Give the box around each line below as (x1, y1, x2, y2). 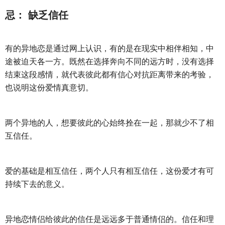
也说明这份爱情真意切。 (5, 83, 93, 92)
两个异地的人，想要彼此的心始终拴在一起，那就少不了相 (5, 118, 214, 127)
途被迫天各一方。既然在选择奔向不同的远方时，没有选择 (5, 57, 214, 66)
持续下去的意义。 (5, 179, 69, 188)
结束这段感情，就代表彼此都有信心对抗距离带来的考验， (5, 70, 214, 79)
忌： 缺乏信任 (5, 9, 68, 21)
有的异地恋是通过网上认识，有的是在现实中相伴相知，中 (5, 44, 214, 53)
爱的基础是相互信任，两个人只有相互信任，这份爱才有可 (5, 166, 214, 175)
